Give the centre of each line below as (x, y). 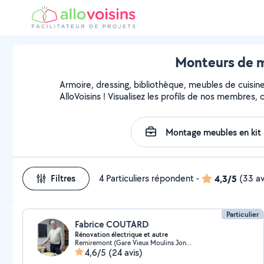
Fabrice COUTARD (112, 224)
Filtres (63, 178)
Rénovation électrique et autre (121, 235)
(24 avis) (126, 253)
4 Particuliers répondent (146, 178)
